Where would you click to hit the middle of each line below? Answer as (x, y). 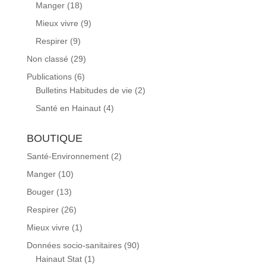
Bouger (40, 191)
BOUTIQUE (54, 138)
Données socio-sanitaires (74, 245)
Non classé (47, 58)
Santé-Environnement (67, 156)
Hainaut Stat (58, 259)
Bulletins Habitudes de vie (84, 90)
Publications (49, 76)
